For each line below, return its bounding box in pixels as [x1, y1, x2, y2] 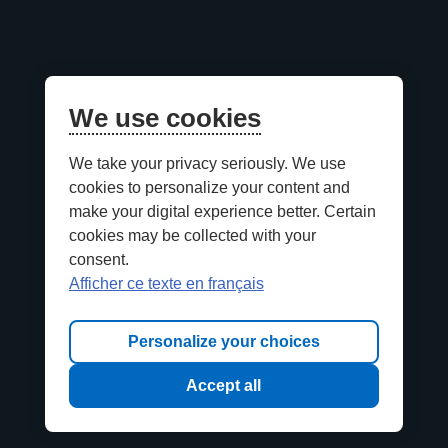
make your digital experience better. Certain [68, 203, 376, 220]
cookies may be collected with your [68, 227, 316, 244]
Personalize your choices [127, 333, 320, 350]
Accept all [186, 377, 262, 394]
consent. [68, 251, 129, 268]
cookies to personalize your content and [68, 179, 350, 196]
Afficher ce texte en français [68, 275, 264, 292]
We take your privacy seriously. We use [68, 155, 346, 172]
